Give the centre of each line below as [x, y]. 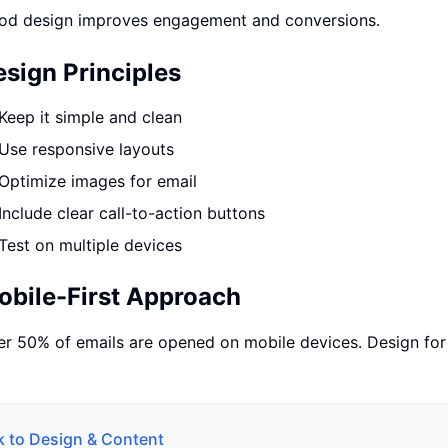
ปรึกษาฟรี [258, 30]
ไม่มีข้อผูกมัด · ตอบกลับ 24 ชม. [309, 50]
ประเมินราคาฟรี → [336, 86]
